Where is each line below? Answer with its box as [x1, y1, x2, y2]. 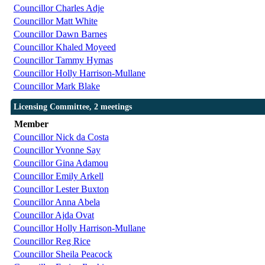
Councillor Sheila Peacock [13, 249, 112, 260]
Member [14, 119, 49, 130]
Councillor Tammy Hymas [13, 55, 113, 66]
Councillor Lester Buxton [13, 184, 109, 195]
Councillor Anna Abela [13, 197, 100, 208]
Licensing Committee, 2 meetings [13, 102, 132, 112]
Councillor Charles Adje [13, 3, 104, 14]
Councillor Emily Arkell [13, 171, 104, 182]
